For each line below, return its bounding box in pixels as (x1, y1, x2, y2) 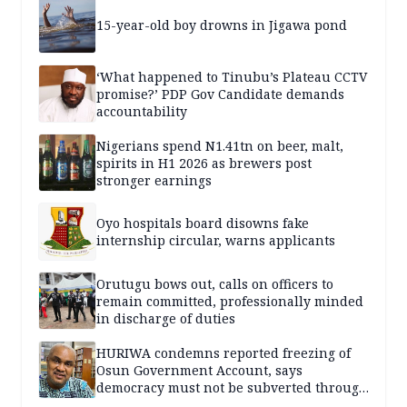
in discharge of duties (96, 309, 235, 327)
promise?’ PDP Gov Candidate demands (96, 84, 344, 103)
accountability (96, 102, 187, 120)
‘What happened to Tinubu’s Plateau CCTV (96, 67, 367, 85)
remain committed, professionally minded (96, 292, 363, 310)
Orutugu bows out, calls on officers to (96, 274, 333, 293)
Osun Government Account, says (96, 361, 303, 379)
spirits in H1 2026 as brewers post (96, 154, 312, 172)
